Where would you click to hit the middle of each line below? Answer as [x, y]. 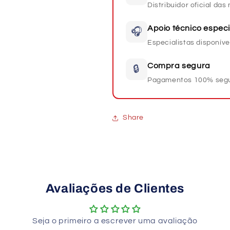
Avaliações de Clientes [115, 188]
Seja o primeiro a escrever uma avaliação [115, 221]
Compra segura [179, 65]
